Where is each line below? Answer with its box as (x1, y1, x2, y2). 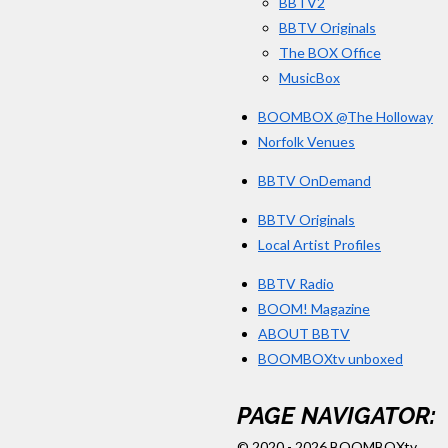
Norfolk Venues (258, 132, 355, 150)
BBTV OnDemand (258, 171, 371, 189)
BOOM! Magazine (258, 299, 370, 317)
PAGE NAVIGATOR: (237, 402, 436, 431)
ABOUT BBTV (258, 324, 350, 342)
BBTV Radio (258, 274, 334, 292)
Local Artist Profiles (258, 235, 381, 253)
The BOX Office (279, 43, 381, 61)
